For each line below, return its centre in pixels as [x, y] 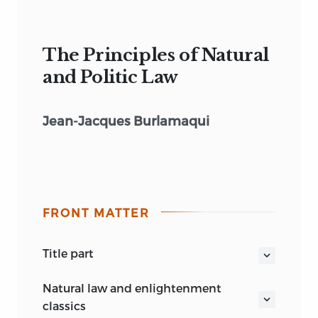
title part [71, 253]
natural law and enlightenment [47, 287]
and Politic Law [111, 77]
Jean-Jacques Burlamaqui [126, 120]
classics [64, 305]
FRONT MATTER [96, 212]
